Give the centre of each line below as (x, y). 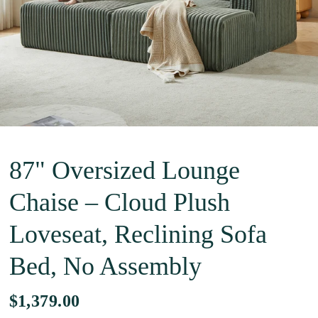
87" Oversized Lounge (124, 170)
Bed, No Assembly (105, 266)
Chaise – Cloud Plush (119, 202)
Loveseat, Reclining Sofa (138, 234)
